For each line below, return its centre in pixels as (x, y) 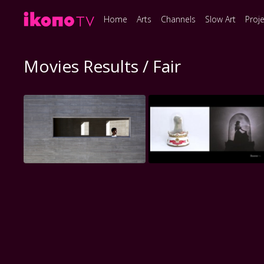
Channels (179, 19)
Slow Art (221, 19)
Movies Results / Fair (103, 66)
